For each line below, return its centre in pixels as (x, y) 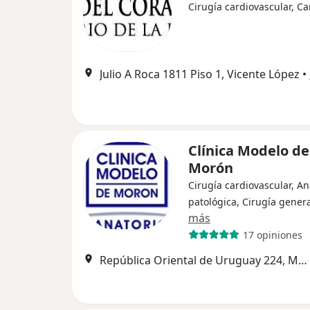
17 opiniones (272, 235)
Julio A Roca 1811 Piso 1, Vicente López (200, 74)
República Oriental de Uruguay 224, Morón (303, 260)
